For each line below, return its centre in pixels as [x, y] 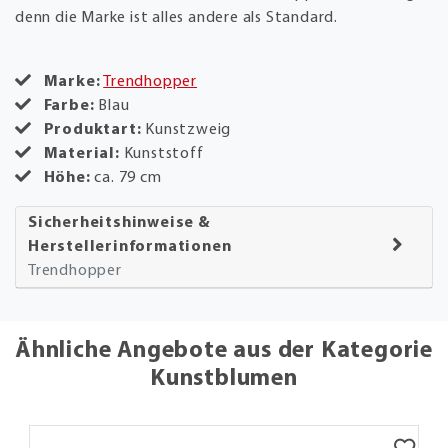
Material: [83, 153]
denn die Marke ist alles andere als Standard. [178, 17]
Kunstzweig [188, 129]
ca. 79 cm [128, 177]
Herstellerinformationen [130, 246]
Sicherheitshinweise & [119, 222]
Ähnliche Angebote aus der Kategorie [224, 350]
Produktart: [94, 129]
